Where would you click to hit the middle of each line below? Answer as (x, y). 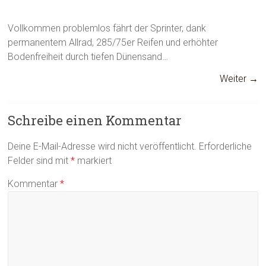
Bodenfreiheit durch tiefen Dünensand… (88, 57)
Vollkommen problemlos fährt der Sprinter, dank (107, 28)
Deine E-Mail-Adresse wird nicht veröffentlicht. (102, 146)
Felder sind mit (39, 161)
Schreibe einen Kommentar (95, 120)
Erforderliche (226, 146)
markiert (94, 161)
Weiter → (239, 79)
